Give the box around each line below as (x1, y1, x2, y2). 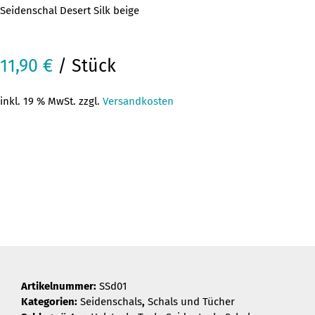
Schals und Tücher (148, 295, 235, 308)
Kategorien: (21, 295, 80, 308)
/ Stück (53, 55, 116, 77)
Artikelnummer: (21, 279, 99, 292)
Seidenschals (80, 295, 142, 308)
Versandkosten (103, 94, 174, 108)
